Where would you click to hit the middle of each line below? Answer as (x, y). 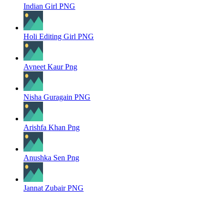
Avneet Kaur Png (50, 66)
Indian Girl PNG (49, 6)
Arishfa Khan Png (52, 127)
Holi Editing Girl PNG (59, 36)
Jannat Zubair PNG (54, 188)
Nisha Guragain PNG (57, 97)
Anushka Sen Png (51, 157)
